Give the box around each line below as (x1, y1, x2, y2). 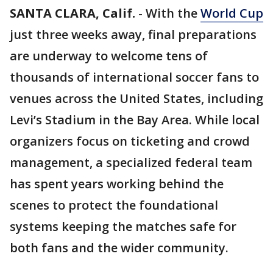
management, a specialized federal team (10, 154, 252, 171)
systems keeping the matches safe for (10, 218, 236, 235)
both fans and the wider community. (10, 239, 229, 256)
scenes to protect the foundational (10, 197, 218, 213)
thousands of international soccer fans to (10, 69, 259, 85)
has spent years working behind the (10, 175, 224, 192)
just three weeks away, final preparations (10, 26, 257, 43)
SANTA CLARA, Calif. (10, 5, 135, 21)
